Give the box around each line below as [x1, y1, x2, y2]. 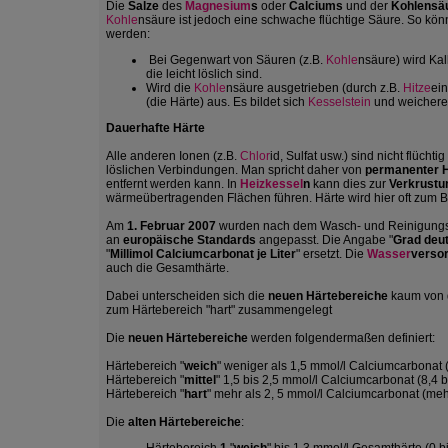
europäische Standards [123, 233, 256, 247]
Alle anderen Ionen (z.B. [106, 149, 240, 163]
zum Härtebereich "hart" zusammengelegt [106, 303, 332, 317]
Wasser [367, 247, 411, 261]
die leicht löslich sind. [146, 67, 262, 81]
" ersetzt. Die [296, 247, 367, 261]
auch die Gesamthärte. [106, 261, 229, 275]
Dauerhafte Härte [106, 121, 205, 135]
